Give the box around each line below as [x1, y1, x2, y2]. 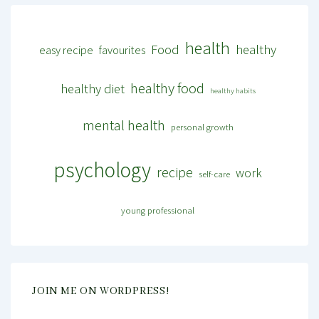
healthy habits [209, 85, 256, 95]
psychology [53, 155, 151, 183]
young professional [121, 204, 194, 216]
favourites [99, 42, 145, 58]
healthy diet [60, 79, 125, 97]
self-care [199, 167, 230, 180]
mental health [82, 115, 165, 135]
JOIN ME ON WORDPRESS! [32, 284, 169, 298]
